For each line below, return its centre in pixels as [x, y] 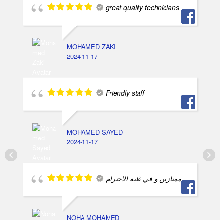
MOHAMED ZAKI [92, 47]
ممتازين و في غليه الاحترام [143, 179]
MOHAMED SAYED [95, 132]
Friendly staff [125, 93]
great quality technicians [142, 8]
